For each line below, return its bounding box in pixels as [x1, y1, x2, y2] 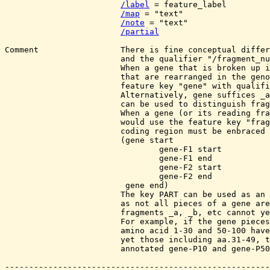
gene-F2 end [5, 172, 159, 181]
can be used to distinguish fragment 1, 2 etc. [5, 99, 121, 108]
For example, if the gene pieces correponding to [5, 217, 121, 226]
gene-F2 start [5, 163, 159, 172]
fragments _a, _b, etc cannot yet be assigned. [5, 208, 121, 217]
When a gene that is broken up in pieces [5, 63, 121, 72]
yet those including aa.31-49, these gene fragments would [5, 235, 121, 244]
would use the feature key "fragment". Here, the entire [5, 118, 121, 127]
